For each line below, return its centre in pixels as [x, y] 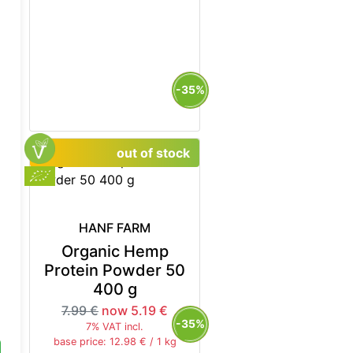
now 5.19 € [135, 310]
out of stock [153, 152]
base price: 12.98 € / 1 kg [115, 341]
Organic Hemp [115, 251]
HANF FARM [115, 227]
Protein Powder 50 [115, 270]
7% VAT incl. [115, 326]
